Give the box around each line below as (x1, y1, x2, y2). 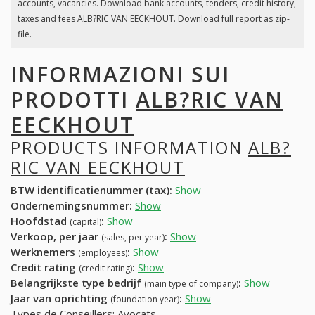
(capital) (70, 216, 101, 229)
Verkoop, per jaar (11, 229, 101, 244)
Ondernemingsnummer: (11, 198, 132, 213)
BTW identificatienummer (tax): (11, 183, 172, 198)
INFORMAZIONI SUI (11, 59, 230, 89)
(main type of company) (144, 278, 238, 290)
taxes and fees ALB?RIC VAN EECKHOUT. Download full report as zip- (17, 13, 290, 25)
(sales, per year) (101, 231, 165, 244)
